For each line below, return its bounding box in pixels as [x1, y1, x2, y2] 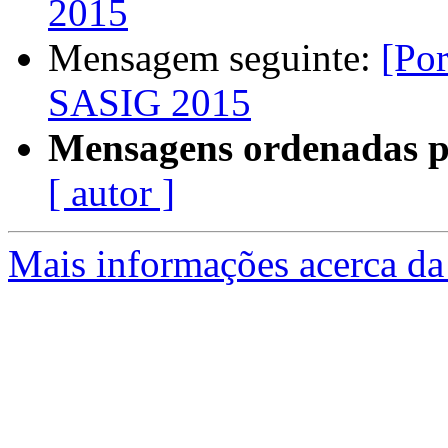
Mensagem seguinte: [48, 36, 381, 80]
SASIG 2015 [48, 81, 251, 125]
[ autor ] [48, 171, 175, 215]
